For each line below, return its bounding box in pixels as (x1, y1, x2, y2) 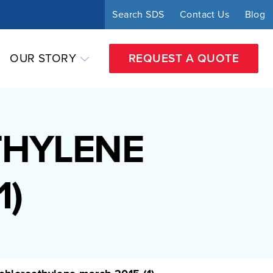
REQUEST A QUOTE (128, 52, 239, 65)
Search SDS (112, 9, 165, 21)
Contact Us (180, 9, 229, 21)
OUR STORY (10, 52, 77, 65)
